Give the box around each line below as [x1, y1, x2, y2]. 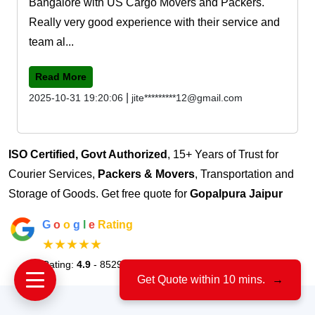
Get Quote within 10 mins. [137, 274, 265, 285]
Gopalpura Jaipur [190, 187, 283, 200]
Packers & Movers [98, 167, 195, 180]
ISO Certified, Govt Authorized [8, 148, 167, 160]
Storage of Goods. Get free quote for [8, 187, 190, 200]
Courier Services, [8, 167, 98, 180]
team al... [29, 35, 74, 48]
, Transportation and [195, 167, 294, 180]
